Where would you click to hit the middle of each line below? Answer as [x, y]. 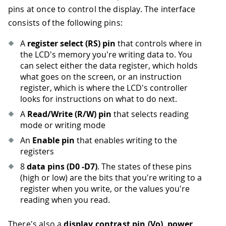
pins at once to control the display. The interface [102, 9]
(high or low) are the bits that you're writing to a [111, 178]
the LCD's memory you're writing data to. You [106, 55]
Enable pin [53, 140]
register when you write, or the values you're [105, 189]
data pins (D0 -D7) [62, 167]
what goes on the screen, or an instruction [101, 77]
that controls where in [159, 44]
